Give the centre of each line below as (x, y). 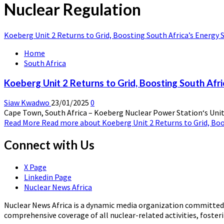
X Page (35, 167)
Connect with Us (49, 145)
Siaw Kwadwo (27, 103)
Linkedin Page (48, 177)
